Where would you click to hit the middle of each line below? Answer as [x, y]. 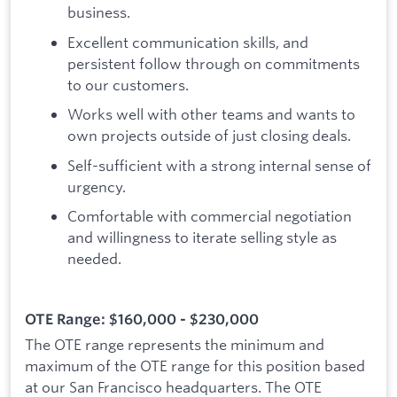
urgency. [97, 186]
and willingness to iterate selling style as [202, 237]
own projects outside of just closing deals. [209, 136]
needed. [94, 259]
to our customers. [128, 84]
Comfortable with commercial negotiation [210, 216]
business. [99, 12]
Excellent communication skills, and [188, 42]
